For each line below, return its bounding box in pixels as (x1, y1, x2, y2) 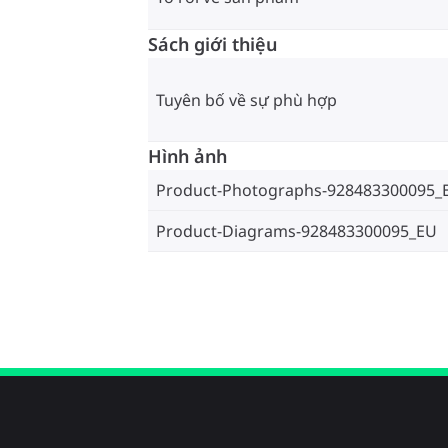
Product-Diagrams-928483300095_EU (156, 220, 437, 243)
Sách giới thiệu (148, 32, 277, 57)
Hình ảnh (148, 144, 227, 169)
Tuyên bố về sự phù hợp (156, 88, 337, 111)
